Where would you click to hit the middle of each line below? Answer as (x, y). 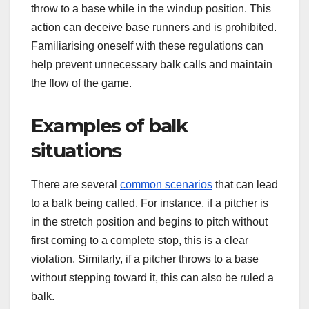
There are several (76, 184)
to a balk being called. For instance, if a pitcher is (150, 203)
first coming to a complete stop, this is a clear (140, 240)
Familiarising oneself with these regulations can (147, 46)
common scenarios (166, 184)
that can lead (245, 184)
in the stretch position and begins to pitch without (149, 221)
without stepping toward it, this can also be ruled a (152, 277)
